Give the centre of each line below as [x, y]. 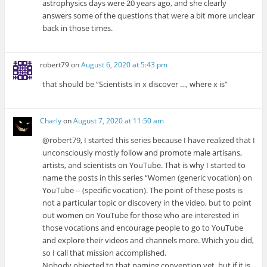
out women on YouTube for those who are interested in [141, 215]
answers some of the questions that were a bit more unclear [149, 15]
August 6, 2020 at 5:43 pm [125, 65]
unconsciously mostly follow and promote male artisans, [142, 153]
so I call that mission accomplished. [105, 253]
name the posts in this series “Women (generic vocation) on [148, 178]
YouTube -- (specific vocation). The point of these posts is [143, 190]
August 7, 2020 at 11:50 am [119, 121]
